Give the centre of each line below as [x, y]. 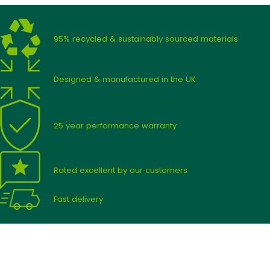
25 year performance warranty [115, 125]
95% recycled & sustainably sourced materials [146, 39]
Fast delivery [79, 199]
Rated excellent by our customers [121, 171]
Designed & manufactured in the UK [125, 79]
